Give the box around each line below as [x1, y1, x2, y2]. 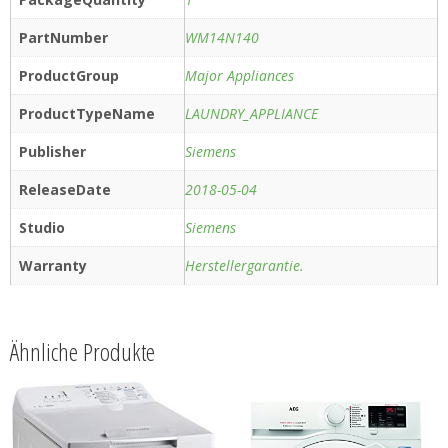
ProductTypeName [19, 104, 155, 124]
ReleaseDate [19, 180, 111, 200]
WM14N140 [185, 28, 259, 48]
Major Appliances [185, 66, 294, 86]
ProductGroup [19, 66, 119, 86]
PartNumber [19, 28, 108, 48]
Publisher [19, 142, 86, 162]
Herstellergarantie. [185, 256, 304, 276]
